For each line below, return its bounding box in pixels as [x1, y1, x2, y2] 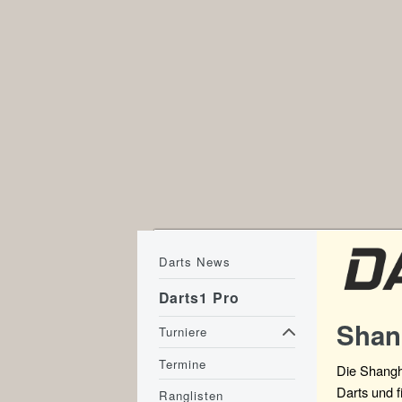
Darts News [159, 253, 232, 271]
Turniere [159, 323, 208, 341]
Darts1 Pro [159, 287, 240, 309]
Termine [159, 354, 207, 372]
